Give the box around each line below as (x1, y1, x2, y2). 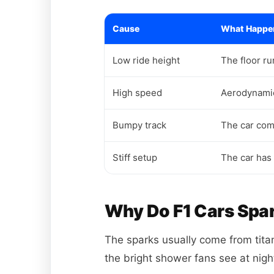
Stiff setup (113, 152, 157, 164)
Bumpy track (113, 119, 166, 131)
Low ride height (113, 54, 180, 67)
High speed (113, 87, 162, 99)
